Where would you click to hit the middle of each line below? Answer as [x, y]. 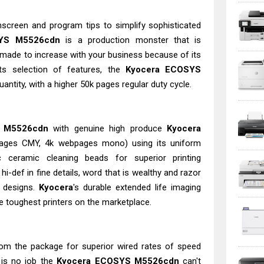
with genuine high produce [108, 128]
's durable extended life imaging [137, 187]
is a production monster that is [131, 40]
